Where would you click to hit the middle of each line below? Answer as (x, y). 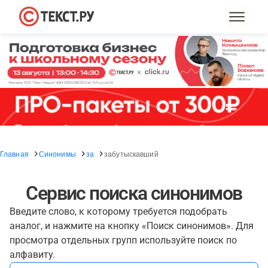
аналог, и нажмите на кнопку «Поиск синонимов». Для (132, 226)
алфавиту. (32, 255)
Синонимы (57, 153)
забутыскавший (131, 153)
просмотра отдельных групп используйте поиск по (123, 240)
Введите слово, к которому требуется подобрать (118, 211)
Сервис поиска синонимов (134, 193)
